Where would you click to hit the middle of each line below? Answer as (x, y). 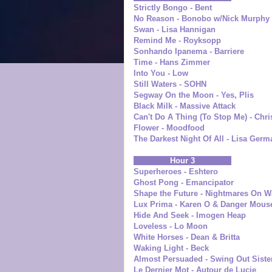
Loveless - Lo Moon (170, 226)
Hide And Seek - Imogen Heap (189, 215)
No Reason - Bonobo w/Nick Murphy (201, 18)
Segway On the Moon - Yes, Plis (193, 95)
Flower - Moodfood (169, 127)
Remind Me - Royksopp (177, 40)
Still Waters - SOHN (170, 84)
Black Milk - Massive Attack (184, 106)
